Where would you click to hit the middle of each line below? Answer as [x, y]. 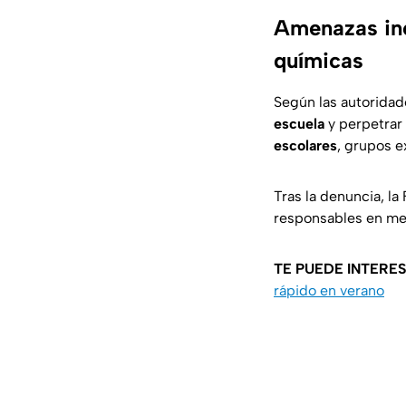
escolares [305, 146]
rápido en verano [329, 291]
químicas [319, 61]
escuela [299, 124]
